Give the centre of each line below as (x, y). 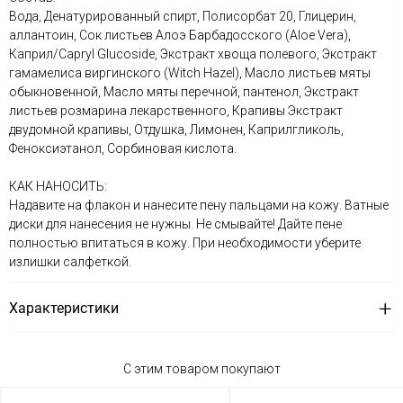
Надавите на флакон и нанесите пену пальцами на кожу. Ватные (199, 205)
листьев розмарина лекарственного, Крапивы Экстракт (176, 111)
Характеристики (64, 308)
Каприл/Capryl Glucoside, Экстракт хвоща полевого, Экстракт (193, 54)
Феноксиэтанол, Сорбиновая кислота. (123, 148)
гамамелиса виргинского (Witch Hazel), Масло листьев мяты (190, 73)
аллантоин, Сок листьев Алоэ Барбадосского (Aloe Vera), (180, 35)
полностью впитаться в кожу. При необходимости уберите (185, 243)
